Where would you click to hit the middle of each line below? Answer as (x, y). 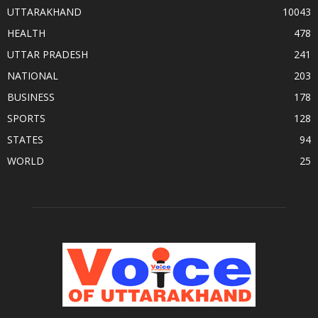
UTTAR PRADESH (48, 54)
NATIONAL (33, 75)
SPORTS (26, 118)
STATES (25, 139)
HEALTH (26, 33)
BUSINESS (31, 97)
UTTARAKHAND (44, 11)
